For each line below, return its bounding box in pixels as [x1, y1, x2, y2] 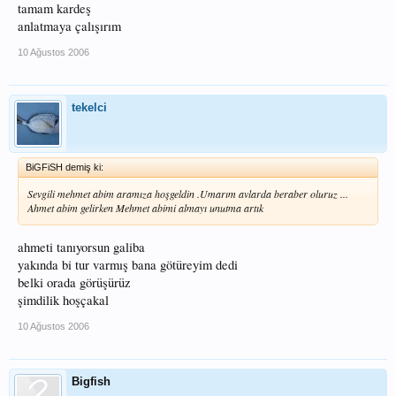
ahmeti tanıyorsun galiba [18, 238, 145, 255]
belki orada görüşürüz [18, 273, 131, 291]
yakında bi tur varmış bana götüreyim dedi [18, 255, 238, 273]
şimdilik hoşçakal [18, 291, 109, 308]
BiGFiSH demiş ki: [26, 161, 103, 172]
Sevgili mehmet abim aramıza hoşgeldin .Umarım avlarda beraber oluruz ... [27, 186, 348, 201]
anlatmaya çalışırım [18, 17, 121, 34]
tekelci [72, 100, 107, 114]
